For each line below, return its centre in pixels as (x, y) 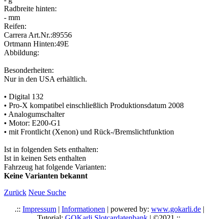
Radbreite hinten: (30, 8)
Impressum (39, 209)
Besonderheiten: (29, 70)
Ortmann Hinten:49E (36, 44)
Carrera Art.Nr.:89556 (38, 35)
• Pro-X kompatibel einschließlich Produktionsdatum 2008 (94, 105)
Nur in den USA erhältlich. (45, 79)
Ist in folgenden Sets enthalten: (51, 149)
